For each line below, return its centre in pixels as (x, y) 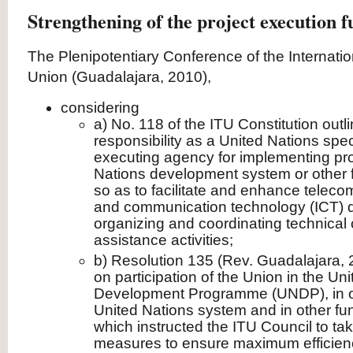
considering (100, 108)
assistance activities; (163, 240)
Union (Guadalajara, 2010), (119, 77)
